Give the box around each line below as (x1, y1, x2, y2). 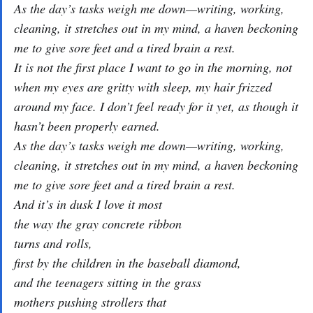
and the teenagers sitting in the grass (14, 274, 201, 291)
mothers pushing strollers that (14, 293, 166, 310)
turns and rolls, (14, 235, 92, 252)
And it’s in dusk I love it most (14, 196, 162, 212)
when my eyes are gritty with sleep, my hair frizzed (14, 78, 272, 95)
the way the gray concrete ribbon (14, 215, 182, 232)
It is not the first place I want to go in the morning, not (14, 59, 292, 75)
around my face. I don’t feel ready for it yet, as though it (14, 98, 298, 115)
